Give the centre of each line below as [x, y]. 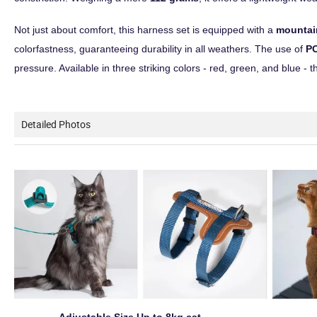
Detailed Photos [56, 125]
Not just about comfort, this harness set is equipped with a [145, 30]
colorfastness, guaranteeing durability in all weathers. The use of [160, 49]
